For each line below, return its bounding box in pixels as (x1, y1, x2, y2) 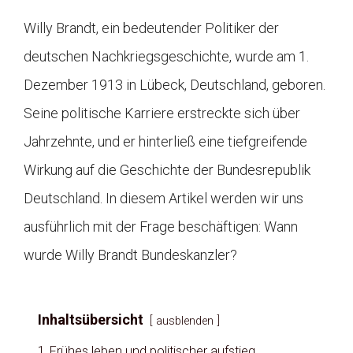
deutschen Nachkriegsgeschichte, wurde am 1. (24, 47, 309, 65)
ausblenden (156, 314, 214, 328)
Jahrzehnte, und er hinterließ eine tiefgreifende (24, 132, 307, 150)
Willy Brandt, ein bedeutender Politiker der (24, 19, 279, 36)
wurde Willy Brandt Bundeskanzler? (24, 246, 237, 263)
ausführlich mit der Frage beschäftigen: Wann (24, 217, 298, 235)
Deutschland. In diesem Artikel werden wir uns (24, 189, 303, 206)
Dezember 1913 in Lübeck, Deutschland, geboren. (24, 76, 325, 93)
